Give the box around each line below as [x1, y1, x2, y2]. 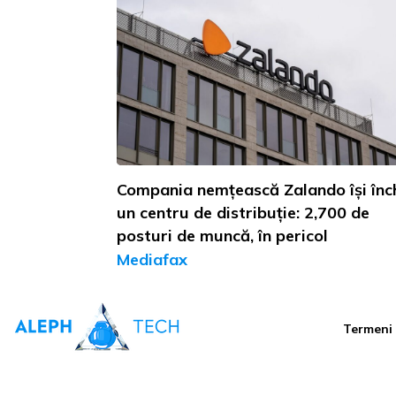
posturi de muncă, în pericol [117, 225, 328, 246]
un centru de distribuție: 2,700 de [117, 202, 369, 223]
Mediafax [117, 248, 187, 270]
